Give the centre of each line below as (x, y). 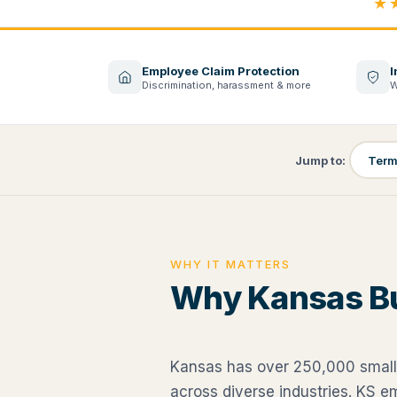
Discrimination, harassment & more (226, 85)
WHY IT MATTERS (231, 265)
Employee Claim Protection (221, 70)
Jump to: (320, 160)
